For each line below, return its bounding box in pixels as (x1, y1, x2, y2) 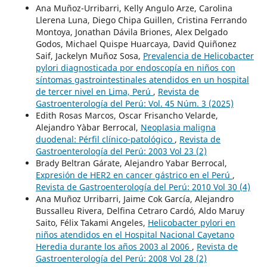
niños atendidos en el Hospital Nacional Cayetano (35, 228, 234, 240)
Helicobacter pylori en (147, 216, 235, 228)
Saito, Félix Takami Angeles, (35, 216, 148, 228)
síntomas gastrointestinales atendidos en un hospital (35, 73, 249, 85)
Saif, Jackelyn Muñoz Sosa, (35, 49, 143, 61)
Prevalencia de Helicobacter (142, 49, 254, 61)
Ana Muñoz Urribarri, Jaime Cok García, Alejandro (35, 193, 234, 204)
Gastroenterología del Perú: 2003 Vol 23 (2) (35, 145, 207, 157)
